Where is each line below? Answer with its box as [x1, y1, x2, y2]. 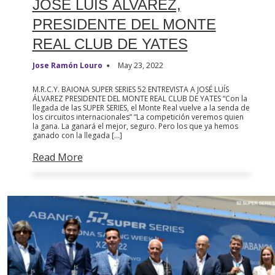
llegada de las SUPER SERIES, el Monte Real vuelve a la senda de [32, 103, 250, 114]
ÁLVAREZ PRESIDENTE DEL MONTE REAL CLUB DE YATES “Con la [32, 93, 247, 104]
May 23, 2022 [117, 60, 163, 71]
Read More [32, 150, 83, 165]
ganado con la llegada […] [32, 130, 122, 141]
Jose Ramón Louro [32, 60, 103, 71]
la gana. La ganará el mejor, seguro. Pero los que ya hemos [32, 121, 238, 132]
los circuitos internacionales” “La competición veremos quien [32, 112, 244, 123]
